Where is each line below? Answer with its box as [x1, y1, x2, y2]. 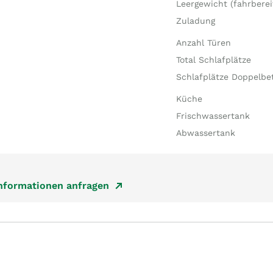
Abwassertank [175, 128, 235, 138]
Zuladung [175, 16, 215, 26]
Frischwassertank [175, 111, 250, 121]
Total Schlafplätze [175, 55, 251, 65]
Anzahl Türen [175, 38, 231, 48]
